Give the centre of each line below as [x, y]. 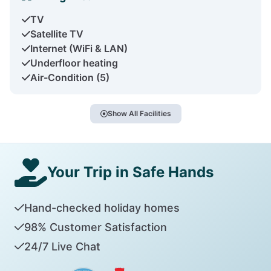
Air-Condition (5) [70, 77]
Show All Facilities [139, 113]
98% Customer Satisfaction [95, 227]
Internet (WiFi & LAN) [79, 48]
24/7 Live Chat [62, 246]
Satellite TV [57, 34]
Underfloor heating [74, 63]
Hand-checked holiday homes [102, 207]
